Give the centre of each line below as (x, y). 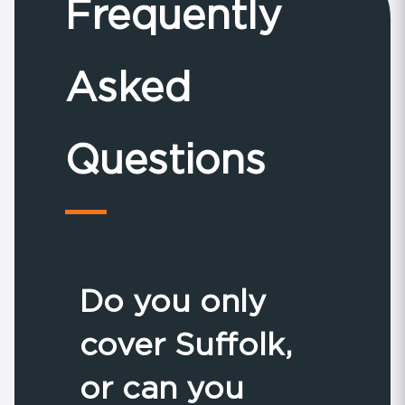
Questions (165, 159)
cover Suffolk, (186, 344)
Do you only (173, 300)
